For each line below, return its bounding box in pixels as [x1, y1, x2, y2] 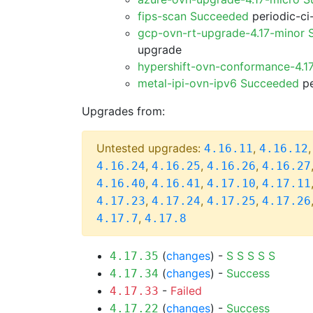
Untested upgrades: [96, 141, 204, 155]
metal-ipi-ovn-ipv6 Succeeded [138, 76, 299, 90]
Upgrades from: [82, 104, 165, 118]
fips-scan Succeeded [138, 9, 249, 23]
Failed [170, 284, 202, 298]
